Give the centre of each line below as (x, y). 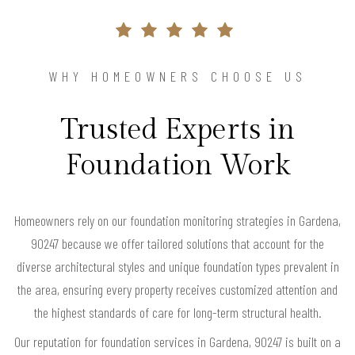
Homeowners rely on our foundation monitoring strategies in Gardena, (177, 220)
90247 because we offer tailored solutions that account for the (177, 243)
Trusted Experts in (177, 130)
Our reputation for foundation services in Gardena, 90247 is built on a (177, 341)
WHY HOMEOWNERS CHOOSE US (177, 76)
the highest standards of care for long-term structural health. (177, 312)
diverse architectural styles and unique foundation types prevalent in (177, 266)
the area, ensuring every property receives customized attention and (177, 289)
